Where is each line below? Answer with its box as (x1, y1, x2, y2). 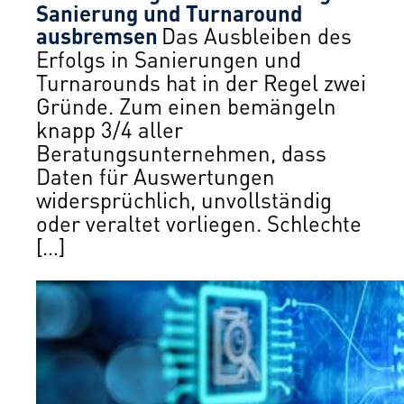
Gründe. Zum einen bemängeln (36, 89, 336, 121)
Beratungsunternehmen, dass (36, 136, 326, 168)
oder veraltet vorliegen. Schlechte (36, 207, 362, 238)
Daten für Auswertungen (36, 160, 275, 191)
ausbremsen (36, 19, 158, 50)
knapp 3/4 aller (36, 113, 183, 144)
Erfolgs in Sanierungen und (36, 42, 301, 74)
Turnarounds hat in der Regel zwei (36, 66, 366, 97)
